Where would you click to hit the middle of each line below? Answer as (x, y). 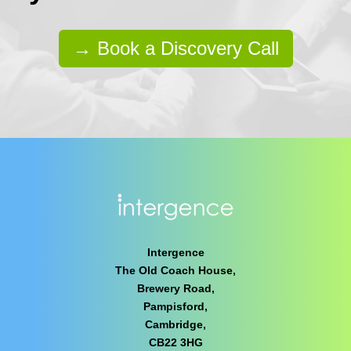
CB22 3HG (175, 342)
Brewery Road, (175, 288)
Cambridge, (175, 324)
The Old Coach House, (175, 270)
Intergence (175, 252)
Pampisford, (175, 306)
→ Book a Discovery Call (175, 48)
